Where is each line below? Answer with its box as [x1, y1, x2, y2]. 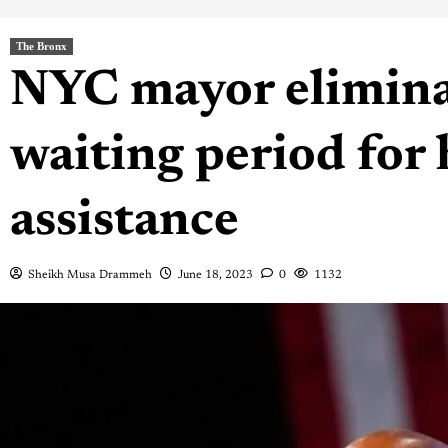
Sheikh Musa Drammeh [27, 268, 152, 281]
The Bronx [15, 39, 67, 52]
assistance [9, 196, 239, 247]
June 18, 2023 [177, 268, 253, 281]
